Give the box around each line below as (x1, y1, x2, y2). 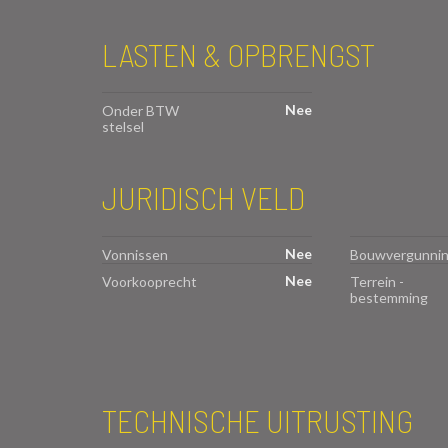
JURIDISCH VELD (102, 178, 305, 217)
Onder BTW (102, 102, 179, 120)
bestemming (349, 289, 428, 307)
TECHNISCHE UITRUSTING (102, 401, 413, 440)
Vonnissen (102, 246, 168, 264)
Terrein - (349, 273, 404, 291)
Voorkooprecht (102, 273, 197, 291)
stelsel (102, 118, 144, 136)
